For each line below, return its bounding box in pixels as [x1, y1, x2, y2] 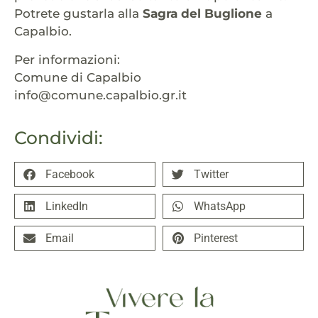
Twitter [194, 167, 229, 181]
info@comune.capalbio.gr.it [14, 87, 187, 102]
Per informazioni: [14, 52, 120, 67]
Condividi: [14, 127, 103, 149]
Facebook [45, 167, 94, 181]
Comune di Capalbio [14, 70, 141, 84]
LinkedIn [45, 199, 88, 213]
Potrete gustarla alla [14, 6, 143, 21]
